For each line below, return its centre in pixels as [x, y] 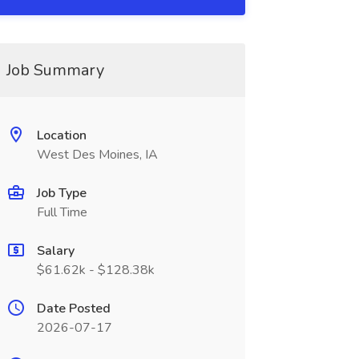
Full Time [62, 212]
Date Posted [73, 309]
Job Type [61, 193]
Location [61, 135]
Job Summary [55, 70]
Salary [55, 251]
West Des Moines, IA [97, 155]
